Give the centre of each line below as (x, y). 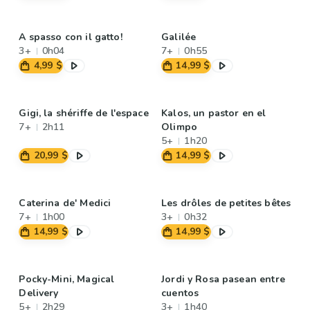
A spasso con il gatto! (71, 37)
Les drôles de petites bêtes (226, 203)
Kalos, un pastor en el (214, 113)
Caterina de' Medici (65, 203)
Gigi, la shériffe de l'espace (84, 113)
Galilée (179, 37)
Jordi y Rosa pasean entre (223, 279)
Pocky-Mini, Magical (67, 279)
